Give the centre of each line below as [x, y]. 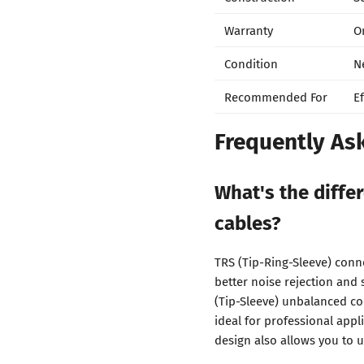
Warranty [249, 30]
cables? [248, 221]
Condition [251, 63]
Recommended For [276, 96]
